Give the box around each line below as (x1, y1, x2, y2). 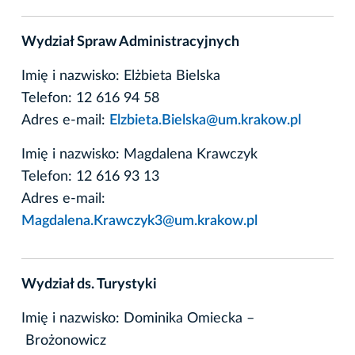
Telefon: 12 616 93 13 (21, 169, 159, 184)
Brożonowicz (21, 333, 106, 348)
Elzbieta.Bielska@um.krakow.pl (109, 113, 301, 128)
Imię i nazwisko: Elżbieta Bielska (21, 68, 220, 83)
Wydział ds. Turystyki (21, 277, 157, 292)
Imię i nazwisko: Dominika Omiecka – (21, 311, 254, 326)
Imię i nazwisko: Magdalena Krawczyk (21, 147, 258, 162)
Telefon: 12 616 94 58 (21, 90, 159, 105)
